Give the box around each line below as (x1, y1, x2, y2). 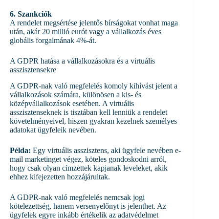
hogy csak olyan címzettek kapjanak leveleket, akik (10, 163, 168, 172)
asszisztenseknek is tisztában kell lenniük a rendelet (10, 108, 167, 116)
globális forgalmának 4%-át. (10, 36, 96, 44)
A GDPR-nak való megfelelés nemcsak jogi (10, 193, 145, 201)
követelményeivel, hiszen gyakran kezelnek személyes (10, 116, 177, 125)
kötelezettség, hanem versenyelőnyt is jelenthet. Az (10, 201, 166, 210)
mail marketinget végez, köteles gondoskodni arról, (10, 154, 167, 163)
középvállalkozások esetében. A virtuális (10, 99, 134, 108)
